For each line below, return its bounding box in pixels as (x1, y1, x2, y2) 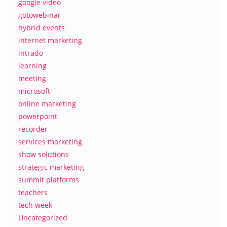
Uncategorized (18, 213, 67, 222)
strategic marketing (18, 162, 84, 172)
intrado (18, 48, 43, 58)
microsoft (18, 86, 50, 96)
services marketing (18, 137, 82, 146)
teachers (18, 187, 48, 197)
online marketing (18, 99, 76, 108)
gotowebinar (18, 10, 61, 20)
